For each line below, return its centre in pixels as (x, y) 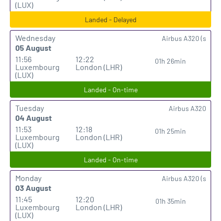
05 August (33, 48)
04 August (34, 118)
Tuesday (30, 108)
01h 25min (171, 131)
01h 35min (170, 201)
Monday (28, 178)
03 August (33, 188)
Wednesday (35, 38)
